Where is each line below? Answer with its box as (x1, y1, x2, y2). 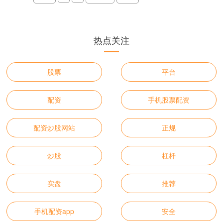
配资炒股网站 (33, 122, 76, 132)
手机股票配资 (147, 95, 190, 105)
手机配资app (34, 206, 75, 216)
